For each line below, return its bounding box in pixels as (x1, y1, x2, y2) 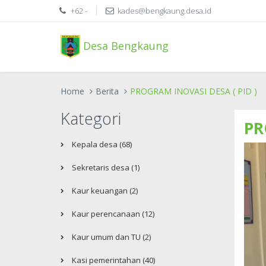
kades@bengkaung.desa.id (118, 5, 211, 16)
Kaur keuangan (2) (70, 185, 138, 196)
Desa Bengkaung (80, 38, 169, 53)
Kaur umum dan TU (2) (70, 232, 151, 242)
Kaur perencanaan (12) (70, 208, 154, 219)
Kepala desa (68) (70, 139, 132, 150)
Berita (96, 85, 119, 97)
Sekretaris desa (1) (70, 162, 140, 173)
